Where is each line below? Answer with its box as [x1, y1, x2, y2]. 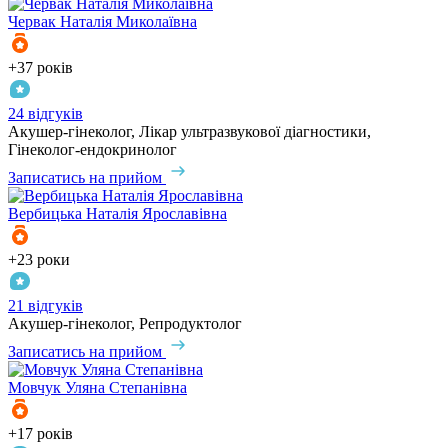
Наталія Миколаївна [60, 13, 197, 31]
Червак [8, 13, 56, 31]
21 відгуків [8, 297, 83, 315]
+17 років [8, 425, 73, 443]
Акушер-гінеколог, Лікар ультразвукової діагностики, [8, 123, 371, 141]
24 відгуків [8, 105, 83, 123]
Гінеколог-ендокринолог [8, 141, 177, 159]
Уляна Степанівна [65, 379, 187, 397]
